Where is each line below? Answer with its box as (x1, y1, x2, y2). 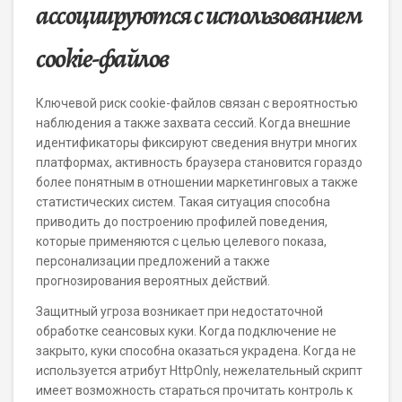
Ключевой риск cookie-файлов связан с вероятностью (36, 96, 358, 110)
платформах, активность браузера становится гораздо (36, 155, 363, 170)
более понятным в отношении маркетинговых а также (36, 175, 358, 189)
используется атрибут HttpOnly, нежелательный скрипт (36, 363, 363, 378)
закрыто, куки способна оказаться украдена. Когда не (36, 344, 356, 358)
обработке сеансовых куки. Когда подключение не (36, 324, 336, 338)
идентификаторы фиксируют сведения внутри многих (36, 135, 357, 150)
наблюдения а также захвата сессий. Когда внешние (36, 116, 351, 130)
